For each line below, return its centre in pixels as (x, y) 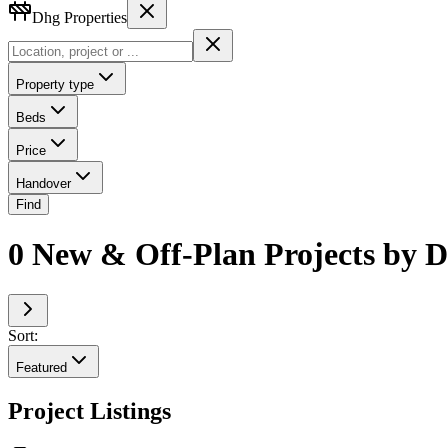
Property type (55, 84)
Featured (41, 368)
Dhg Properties (79, 17)
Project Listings (89, 411)
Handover (43, 183)
